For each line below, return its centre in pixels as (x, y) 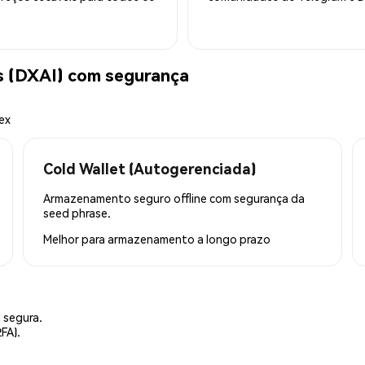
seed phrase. (77, 212)
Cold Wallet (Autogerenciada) (150, 168)
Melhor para (75, 238)
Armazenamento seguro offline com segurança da (174, 198)
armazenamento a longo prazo (189, 238)
